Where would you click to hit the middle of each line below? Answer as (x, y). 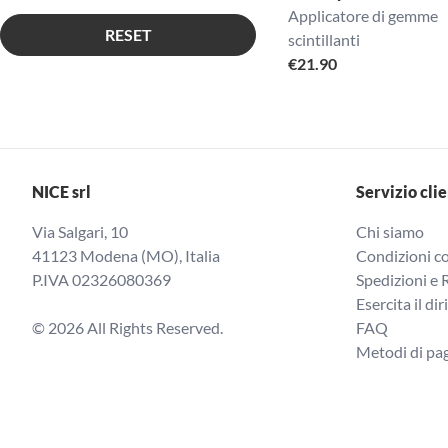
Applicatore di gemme (363, 15)
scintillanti (324, 39)
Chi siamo (390, 231)
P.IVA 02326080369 (101, 279)
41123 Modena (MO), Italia (126, 255)
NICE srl (61, 191)
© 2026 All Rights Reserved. (127, 327)
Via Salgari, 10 (80, 231)
